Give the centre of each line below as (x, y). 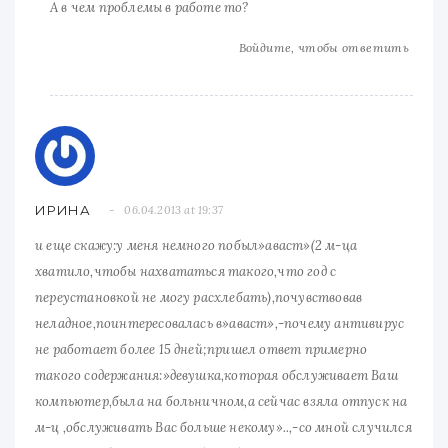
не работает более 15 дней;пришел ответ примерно (201, 349)
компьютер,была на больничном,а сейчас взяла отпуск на (221, 401)
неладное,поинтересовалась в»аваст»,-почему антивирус (220, 323)
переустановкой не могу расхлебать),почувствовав (199, 297)
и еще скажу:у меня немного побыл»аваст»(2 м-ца (196, 245)
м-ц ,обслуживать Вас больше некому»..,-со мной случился (223, 427)
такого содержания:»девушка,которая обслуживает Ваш (216, 375)
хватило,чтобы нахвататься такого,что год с (186, 271)
